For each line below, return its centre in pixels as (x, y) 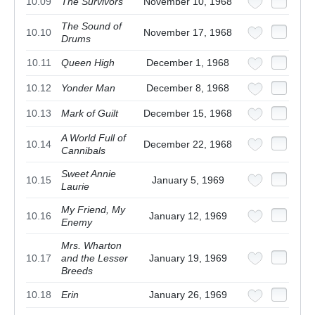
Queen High (88, 63)
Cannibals (83, 151)
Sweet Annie (89, 174)
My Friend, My (93, 210)
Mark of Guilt (90, 114)
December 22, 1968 (188, 144)
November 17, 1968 (188, 33)
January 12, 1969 (188, 216)
